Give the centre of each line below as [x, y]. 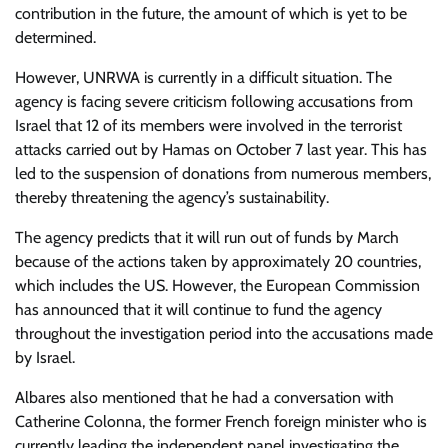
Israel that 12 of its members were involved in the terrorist [208, 125]
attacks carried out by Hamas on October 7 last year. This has [221, 149]
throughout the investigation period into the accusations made [224, 333]
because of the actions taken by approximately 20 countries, [218, 261]
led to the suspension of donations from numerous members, [223, 173]
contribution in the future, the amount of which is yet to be [211, 13]
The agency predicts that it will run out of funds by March [207, 237]
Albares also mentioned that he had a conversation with [204, 397]
